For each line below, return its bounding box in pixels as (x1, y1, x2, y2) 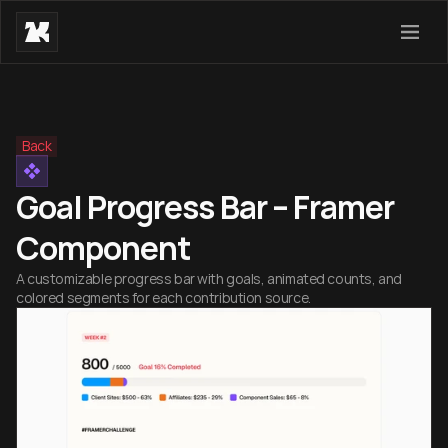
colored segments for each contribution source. (16, 288, 311, 307)
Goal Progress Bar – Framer (16, 185, 395, 229)
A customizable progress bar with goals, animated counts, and (16, 269, 402, 288)
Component (16, 226, 191, 270)
